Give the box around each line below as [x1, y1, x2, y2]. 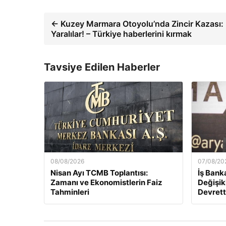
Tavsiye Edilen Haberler [44, 61, 160, 74]
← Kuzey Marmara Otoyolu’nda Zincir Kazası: [51, 19, 223, 29]
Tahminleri [50, 187, 89, 197]
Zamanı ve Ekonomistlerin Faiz [50, 178, 162, 188]
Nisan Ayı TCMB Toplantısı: [50, 168, 148, 178]
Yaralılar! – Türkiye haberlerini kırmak [51, 29, 192, 39]
